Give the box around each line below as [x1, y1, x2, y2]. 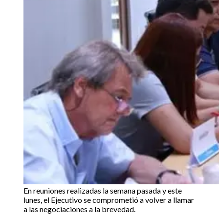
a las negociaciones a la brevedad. [23, 204, 135, 214]
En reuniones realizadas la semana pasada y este [23, 185, 182, 195]
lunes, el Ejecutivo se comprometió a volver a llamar [23, 195, 194, 204]
